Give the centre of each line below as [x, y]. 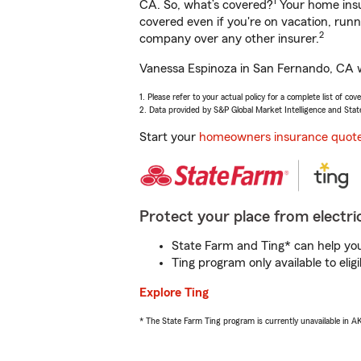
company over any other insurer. [229, 39]
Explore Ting [174, 293]
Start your [169, 137]
